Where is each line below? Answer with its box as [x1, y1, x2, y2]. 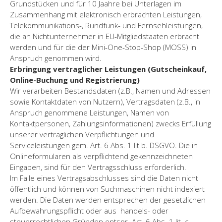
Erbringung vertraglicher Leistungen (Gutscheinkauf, [10, 63, 207, 74]
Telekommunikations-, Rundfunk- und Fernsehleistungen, [10, 20, 203, 30]
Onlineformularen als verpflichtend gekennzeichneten [10, 151, 193, 161]
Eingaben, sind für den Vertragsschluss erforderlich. [10, 162, 186, 172]
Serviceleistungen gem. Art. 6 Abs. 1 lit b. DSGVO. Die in [10, 140, 198, 150]
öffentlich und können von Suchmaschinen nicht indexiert [10, 183, 205, 194]
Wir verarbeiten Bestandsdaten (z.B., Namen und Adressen [10, 85, 211, 96]
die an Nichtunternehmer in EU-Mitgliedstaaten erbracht [10, 31, 199, 41]
